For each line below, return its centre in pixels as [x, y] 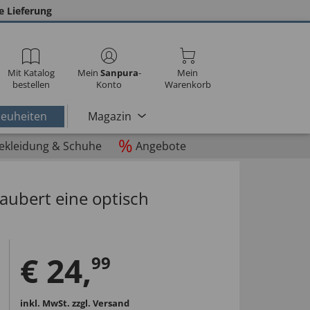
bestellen [31, 84]
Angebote [161, 146]
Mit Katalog [31, 73]
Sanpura [119, 73]
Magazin [109, 116]
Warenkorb [188, 84]
